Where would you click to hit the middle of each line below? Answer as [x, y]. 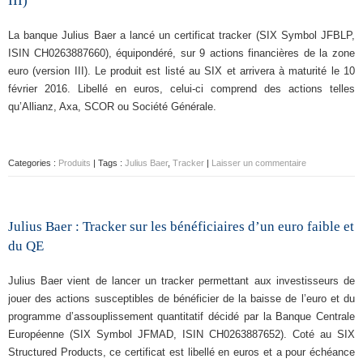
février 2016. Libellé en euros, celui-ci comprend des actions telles [181, 89]
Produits [75, 163]
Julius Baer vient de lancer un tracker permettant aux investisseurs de [181, 281]
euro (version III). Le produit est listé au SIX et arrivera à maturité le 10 [181, 71]
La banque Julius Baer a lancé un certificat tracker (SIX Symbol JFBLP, [181, 35]
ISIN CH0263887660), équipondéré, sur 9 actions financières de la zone [181, 53]
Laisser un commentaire [259, 163]
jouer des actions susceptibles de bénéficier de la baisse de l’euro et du [181, 299]
